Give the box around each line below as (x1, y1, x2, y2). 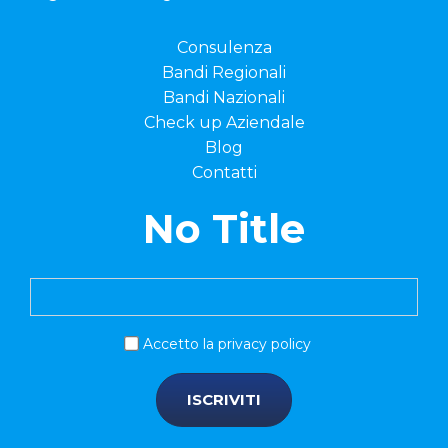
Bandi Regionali (162, 62, 286, 82)
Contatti (191, 162, 257, 182)
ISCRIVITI (187, 390, 261, 410)
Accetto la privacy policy (143, 334, 311, 353)
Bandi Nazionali (163, 87, 285, 107)
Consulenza (176, 37, 272, 57)
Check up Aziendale (143, 112, 305, 132)
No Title (143, 203, 305, 253)
